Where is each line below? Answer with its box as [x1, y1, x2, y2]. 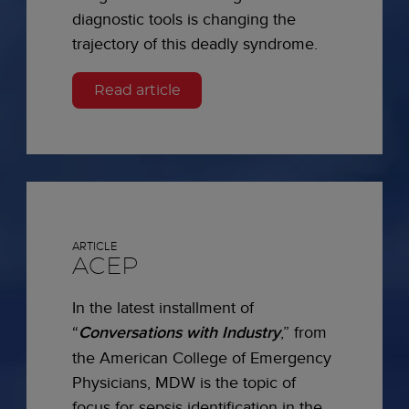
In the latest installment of [72, 296, 254, 320]
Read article [93, 82, 181, 98]
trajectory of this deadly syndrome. [72, 31, 318, 55]
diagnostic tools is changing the [72, 6, 296, 30]
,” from [280, 320, 327, 344]
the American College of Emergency [72, 346, 331, 370]
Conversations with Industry [79, 320, 280, 345]
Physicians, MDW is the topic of [72, 371, 296, 394]
